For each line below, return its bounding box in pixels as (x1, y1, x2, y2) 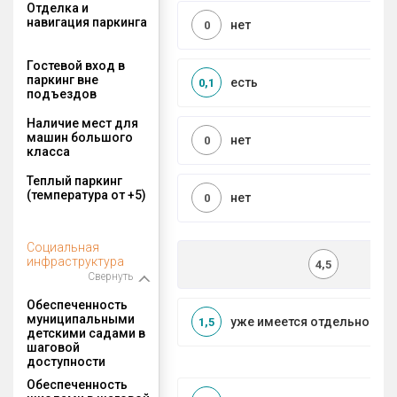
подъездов (27, 86, 97, 101)
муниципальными (27, 311, 135, 326)
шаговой (27, 339, 80, 354)
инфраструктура (27, 253, 124, 269)
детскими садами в (27, 325, 145, 340)
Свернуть (88, 269, 133, 283)
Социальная (27, 239, 99, 254)
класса (27, 144, 70, 159)
